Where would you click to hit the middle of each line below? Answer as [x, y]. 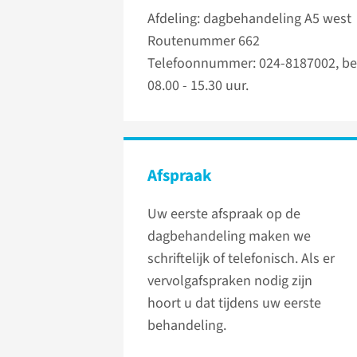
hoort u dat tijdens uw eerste [234, 304]
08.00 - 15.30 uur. [198, 86]
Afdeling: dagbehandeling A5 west [249, 19]
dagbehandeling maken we [229, 237]
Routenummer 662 [204, 41]
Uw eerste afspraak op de [224, 214]
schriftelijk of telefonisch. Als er [241, 259]
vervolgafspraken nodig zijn [230, 281]
